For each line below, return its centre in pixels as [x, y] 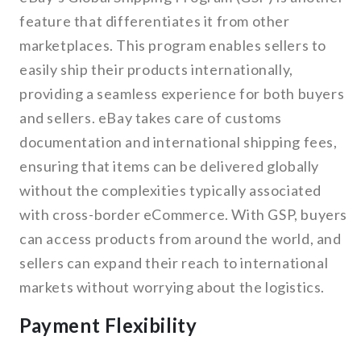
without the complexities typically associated [171, 191]
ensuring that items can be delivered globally [170, 166]
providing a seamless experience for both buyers [182, 94]
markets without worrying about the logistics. [172, 287]
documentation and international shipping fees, [178, 142]
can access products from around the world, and [180, 239]
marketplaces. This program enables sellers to [173, 46]
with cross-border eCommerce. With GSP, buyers [184, 215]
